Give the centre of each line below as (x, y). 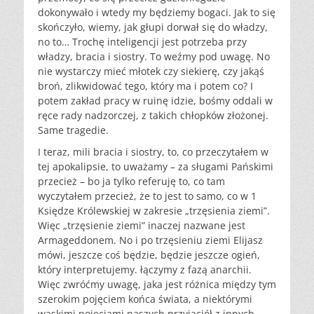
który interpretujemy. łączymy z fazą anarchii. (145, 270)
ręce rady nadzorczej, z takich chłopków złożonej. (153, 116)
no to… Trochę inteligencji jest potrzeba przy (142, 42)
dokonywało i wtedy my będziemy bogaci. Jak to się (157, 13)
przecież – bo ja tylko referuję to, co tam (131, 182)
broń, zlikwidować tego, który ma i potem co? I (145, 86)
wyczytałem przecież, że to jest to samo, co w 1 (147, 196)
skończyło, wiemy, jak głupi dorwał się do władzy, (153, 27)
